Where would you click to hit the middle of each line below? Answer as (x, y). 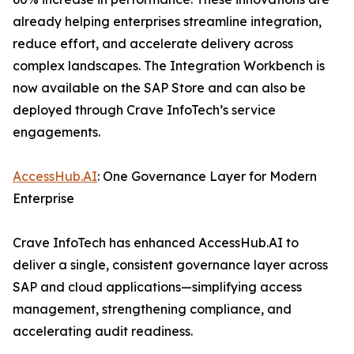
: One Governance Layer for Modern (207, 177)
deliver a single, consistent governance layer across (170, 265)
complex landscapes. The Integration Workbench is (169, 66)
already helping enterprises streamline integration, (167, 22)
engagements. (56, 132)
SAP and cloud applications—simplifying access (157, 287)
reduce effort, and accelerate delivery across (153, 44)
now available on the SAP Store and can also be (159, 88)
